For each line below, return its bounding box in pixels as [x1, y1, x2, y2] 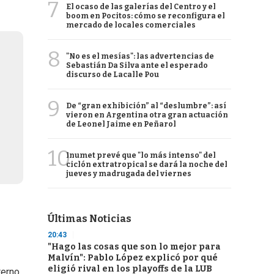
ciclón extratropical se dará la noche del [66, 160, 228, 169]
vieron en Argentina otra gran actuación [66, 111, 228, 119]
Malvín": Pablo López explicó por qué [48, 253, 218, 263]
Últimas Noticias [48, 213, 131, 224]
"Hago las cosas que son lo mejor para [48, 242, 221, 252]
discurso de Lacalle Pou [66, 70, 159, 79]
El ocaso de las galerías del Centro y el [66, 2, 216, 11]
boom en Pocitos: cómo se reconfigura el [66, 12, 225, 20]
